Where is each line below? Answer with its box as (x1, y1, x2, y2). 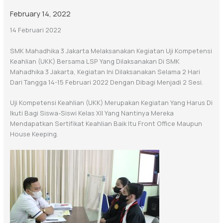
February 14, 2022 (9, 8, 71, 18)
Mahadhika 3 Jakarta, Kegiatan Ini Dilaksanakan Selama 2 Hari (9, 67, 200, 76)
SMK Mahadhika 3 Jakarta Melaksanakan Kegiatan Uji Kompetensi (9, 46, 212, 55)
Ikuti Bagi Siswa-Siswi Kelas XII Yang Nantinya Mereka (9, 109, 174, 118)
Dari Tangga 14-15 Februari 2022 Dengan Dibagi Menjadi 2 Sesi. (9, 77, 203, 87)
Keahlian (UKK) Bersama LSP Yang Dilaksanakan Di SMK (9, 56, 180, 66)
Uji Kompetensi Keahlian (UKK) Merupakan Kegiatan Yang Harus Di (9, 98, 213, 108)
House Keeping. (9, 129, 58, 139)
